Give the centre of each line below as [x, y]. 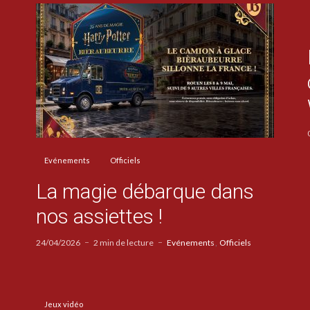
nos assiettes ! [99, 217]
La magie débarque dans [145, 192]
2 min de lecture [123, 243]
